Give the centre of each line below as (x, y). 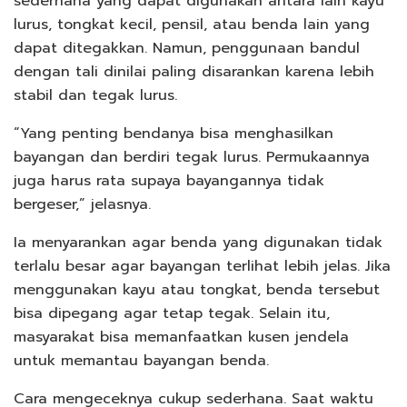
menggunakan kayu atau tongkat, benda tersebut (197, 289)
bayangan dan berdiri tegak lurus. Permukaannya (192, 157)
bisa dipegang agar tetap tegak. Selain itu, (172, 313)
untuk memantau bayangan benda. (141, 360)
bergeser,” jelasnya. (82, 204)
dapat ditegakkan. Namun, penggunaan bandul (187, 48)
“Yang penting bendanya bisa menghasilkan (174, 133)
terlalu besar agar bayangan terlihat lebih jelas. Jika (202, 266)
